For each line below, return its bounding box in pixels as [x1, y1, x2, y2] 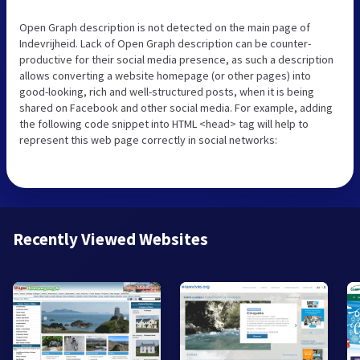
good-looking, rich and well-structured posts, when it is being [19, 84, 314, 100]
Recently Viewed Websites [13, 228, 208, 251]
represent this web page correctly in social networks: [19, 133, 277, 148]
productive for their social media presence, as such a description [19, 52, 333, 67]
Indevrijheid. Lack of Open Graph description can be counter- [19, 36, 311, 51]
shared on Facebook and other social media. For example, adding [19, 100, 333, 116]
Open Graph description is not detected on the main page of [19, 20, 310, 35]
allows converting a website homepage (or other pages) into [19, 68, 311, 84]
